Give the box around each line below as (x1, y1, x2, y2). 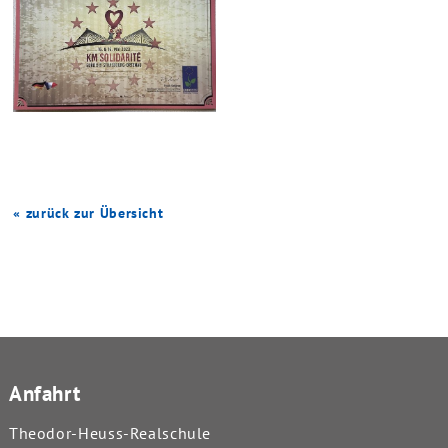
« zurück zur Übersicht (13, 203, 164, 222)
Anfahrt (8, 380, 81, 408)
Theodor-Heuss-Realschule (8, 422, 212, 443)
